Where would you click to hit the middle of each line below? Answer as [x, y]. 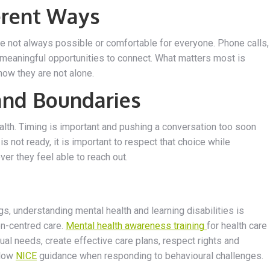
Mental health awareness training [136, 225]
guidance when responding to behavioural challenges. [150, 256]
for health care [237, 225]
